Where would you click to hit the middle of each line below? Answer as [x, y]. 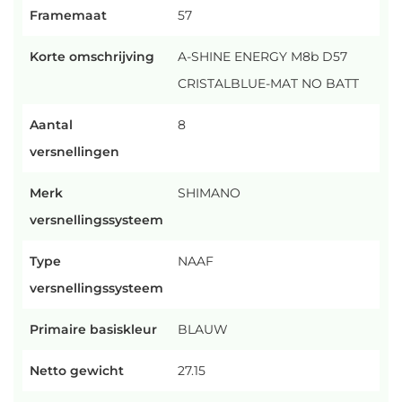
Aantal [51, 125]
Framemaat [68, 15]
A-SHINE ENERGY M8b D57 [262, 57]
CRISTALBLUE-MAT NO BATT [268, 83]
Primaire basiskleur [93, 329]
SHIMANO [209, 193]
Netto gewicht [77, 371]
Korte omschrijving [92, 57]
